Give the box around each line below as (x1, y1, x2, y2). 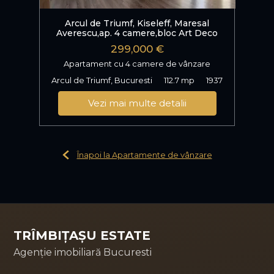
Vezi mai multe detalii (87, 97, 187, 109)
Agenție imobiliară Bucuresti (13, 246, 152, 258)
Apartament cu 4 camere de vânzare (64, 58, 210, 68)
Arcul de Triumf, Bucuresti (51, 75, 152, 85)
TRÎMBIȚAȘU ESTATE (13, 228, 150, 243)
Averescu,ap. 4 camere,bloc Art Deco (56, 27, 218, 39)
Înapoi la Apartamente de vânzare (76, 149, 212, 160)
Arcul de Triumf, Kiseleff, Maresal (65, 17, 209, 29)
